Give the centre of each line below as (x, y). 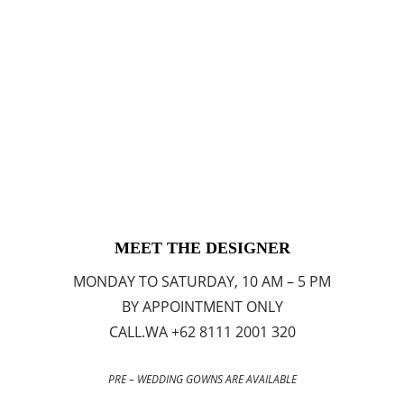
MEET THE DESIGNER (202, 248)
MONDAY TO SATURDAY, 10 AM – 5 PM (202, 282)
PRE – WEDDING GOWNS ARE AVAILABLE (202, 380)
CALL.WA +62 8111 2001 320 (202, 332)
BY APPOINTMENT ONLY (202, 307)
